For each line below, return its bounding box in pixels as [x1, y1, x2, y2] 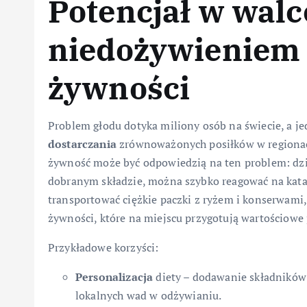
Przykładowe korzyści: [48, 240, 159, 256]
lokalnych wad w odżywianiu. [75, 288, 222, 304]
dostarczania [48, 136, 116, 152]
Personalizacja [75, 269, 153, 285]
